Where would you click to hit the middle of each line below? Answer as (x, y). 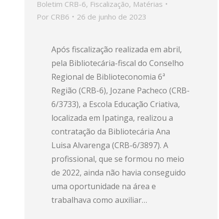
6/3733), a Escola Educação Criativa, (116, 104)
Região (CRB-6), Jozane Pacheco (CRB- (120, 90)
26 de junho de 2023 (112, 17)
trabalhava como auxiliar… (99, 200)
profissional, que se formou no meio (118, 159)
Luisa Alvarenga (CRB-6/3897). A (110, 145)
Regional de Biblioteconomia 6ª (108, 77)
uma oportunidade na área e (104, 186)
